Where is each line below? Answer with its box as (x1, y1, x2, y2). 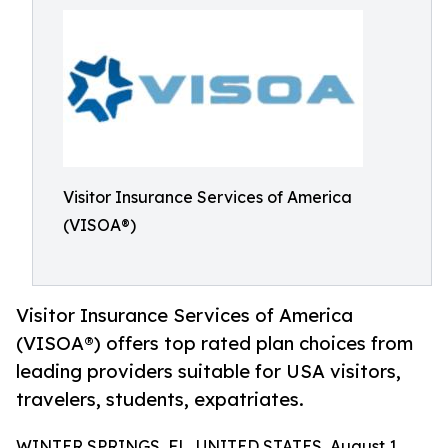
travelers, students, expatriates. (16, 388, 304, 411)
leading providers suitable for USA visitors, (16, 360, 401, 383)
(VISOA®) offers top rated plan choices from (16, 332, 413, 355)
